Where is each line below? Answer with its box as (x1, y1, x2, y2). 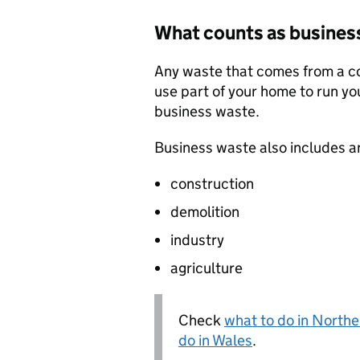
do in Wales (178, 331, 252, 350)
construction (170, 174, 254, 193)
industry (170, 231, 224, 249)
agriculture (170, 259, 243, 277)
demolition (170, 202, 239, 221)
